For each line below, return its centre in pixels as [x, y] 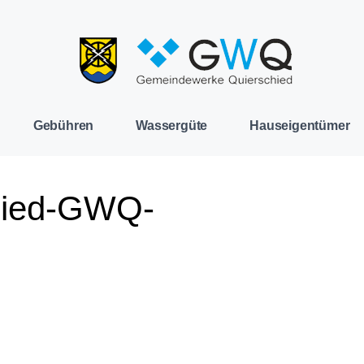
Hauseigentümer [300, 126]
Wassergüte [172, 126]
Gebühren [63, 126]
